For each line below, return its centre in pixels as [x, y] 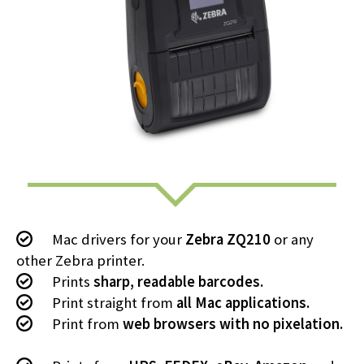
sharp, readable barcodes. [178, 282]
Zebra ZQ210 [228, 239]
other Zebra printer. [80, 260]
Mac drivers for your [117, 239]
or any [292, 239]
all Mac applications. [243, 303]
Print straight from [113, 303]
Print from [86, 324]
